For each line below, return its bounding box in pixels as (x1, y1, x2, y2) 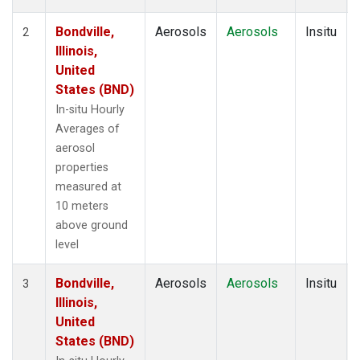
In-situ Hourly (55, 102, 125, 117)
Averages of (55, 121, 120, 136)
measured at (55, 179, 121, 194)
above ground (55, 218, 128, 232)
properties (55, 160, 108, 174)
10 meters (55, 198, 108, 213)
